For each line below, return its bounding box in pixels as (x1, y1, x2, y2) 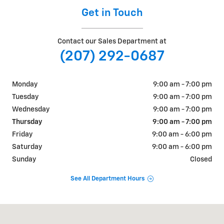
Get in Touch (81, 7, 143, 18)
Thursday (12, 118, 42, 125)
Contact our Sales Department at (57, 37, 166, 45)
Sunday (12, 155, 36, 163)
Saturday (12, 143, 42, 150)
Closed (190, 155, 212, 163)
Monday (12, 80, 37, 88)
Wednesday (12, 105, 49, 113)
